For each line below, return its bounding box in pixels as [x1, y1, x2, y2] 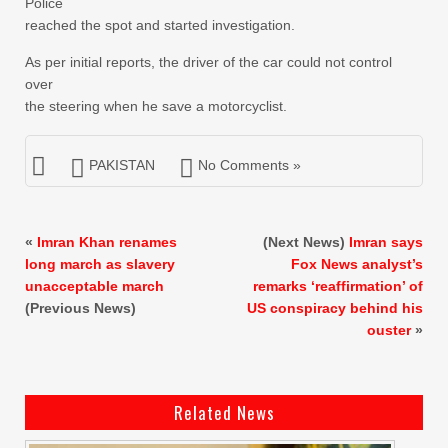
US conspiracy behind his [247, 299, 423, 316]
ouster [367, 321, 411, 338]
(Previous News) [25, 299, 136, 316]
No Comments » [198, 156, 301, 173]
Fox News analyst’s [291, 255, 423, 272]
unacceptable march [25, 277, 164, 294]
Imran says [349, 233, 423, 250]
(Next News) [263, 233, 349, 250]
